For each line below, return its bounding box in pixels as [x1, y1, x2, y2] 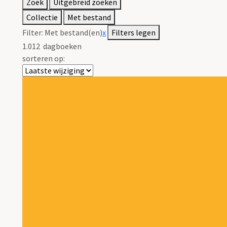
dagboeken [40, 41, 82, 52]
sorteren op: [22, 53, 65, 64]
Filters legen [111, 27, 156, 38]
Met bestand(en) [45, 27, 102, 38]
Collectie [26, 12, 58, 23]
